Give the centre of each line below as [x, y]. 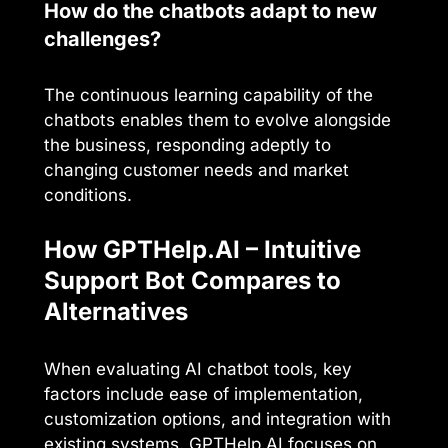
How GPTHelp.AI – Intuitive [202, 249]
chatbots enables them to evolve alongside [217, 120]
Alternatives [116, 311]
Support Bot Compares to [192, 280]
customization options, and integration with [217, 418]
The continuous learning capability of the [208, 95]
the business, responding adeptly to [187, 145]
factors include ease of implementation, [203, 393]
